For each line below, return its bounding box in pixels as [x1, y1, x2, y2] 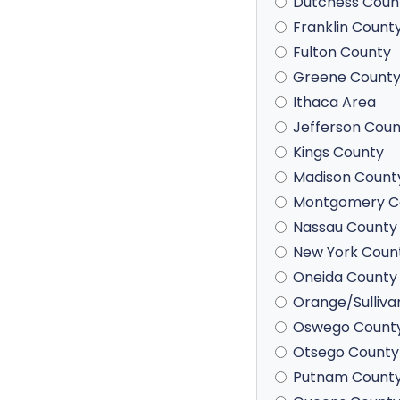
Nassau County [293, 217, 397, 237]
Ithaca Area [293, 92, 376, 112]
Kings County [293, 142, 384, 162]
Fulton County [293, 42, 391, 62]
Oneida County [293, 267, 397, 287]
